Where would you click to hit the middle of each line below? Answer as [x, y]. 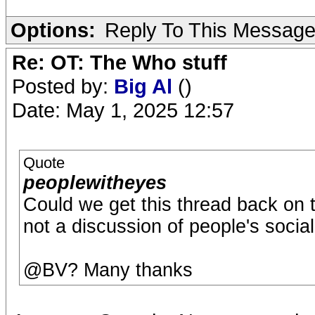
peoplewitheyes [95, 182]
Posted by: [63, 86]
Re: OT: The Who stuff [120, 62]
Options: [53, 30]
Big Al [146, 86]
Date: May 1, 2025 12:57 [123, 110]
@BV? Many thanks [108, 270]
